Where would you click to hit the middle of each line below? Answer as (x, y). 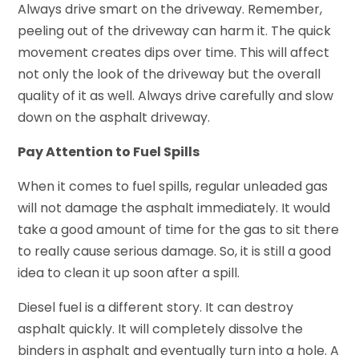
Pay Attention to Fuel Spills (109, 152)
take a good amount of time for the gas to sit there (179, 230)
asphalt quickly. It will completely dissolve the (161, 329)
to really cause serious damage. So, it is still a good (175, 252)
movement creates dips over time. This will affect (174, 53)
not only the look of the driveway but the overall (169, 75)
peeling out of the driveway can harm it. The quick (175, 31)
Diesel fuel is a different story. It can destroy (156, 308)
